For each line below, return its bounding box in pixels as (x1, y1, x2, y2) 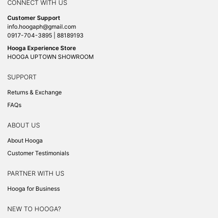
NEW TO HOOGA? (7, 205, 61, 213)
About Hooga (7, 137, 43, 144)
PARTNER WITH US (7, 169, 64, 177)
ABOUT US (7, 121, 40, 129)
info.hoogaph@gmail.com (7, 23, 76, 30)
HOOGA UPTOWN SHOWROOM (7, 53, 94, 60)
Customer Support (7, 14, 60, 21)
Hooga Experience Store (7, 44, 76, 52)
